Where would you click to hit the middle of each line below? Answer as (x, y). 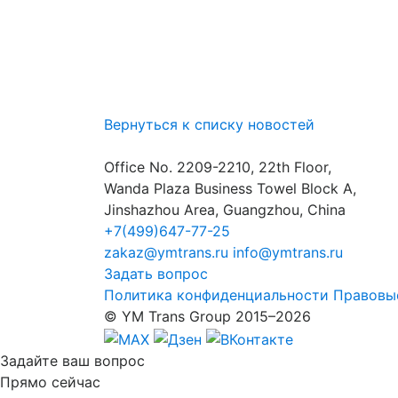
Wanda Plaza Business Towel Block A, (230, 188)
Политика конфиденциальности (216, 295)
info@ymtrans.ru (288, 252)
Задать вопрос (156, 274)
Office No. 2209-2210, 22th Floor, (218, 167)
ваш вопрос (103, 360)
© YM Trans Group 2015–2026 (207, 316)
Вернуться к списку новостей (209, 124)
